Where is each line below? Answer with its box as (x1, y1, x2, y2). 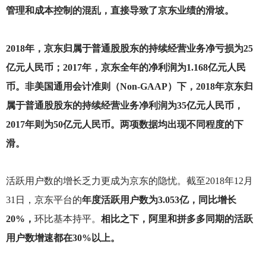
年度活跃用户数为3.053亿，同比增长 (81, 194, 236, 205)
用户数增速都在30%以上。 (5, 232, 120, 243)
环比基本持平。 (34, 213, 101, 224)
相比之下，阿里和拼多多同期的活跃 (100, 213, 253, 224)
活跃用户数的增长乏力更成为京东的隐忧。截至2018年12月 (5, 175, 253, 186)
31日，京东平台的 (5, 194, 82, 205)
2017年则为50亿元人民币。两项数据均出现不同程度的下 (5, 119, 243, 129)
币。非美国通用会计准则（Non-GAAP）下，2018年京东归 (5, 81, 253, 91)
